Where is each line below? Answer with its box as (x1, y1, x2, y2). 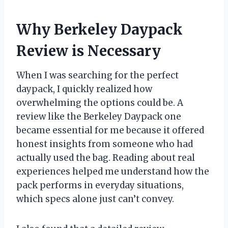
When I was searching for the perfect (16, 70, 179, 81)
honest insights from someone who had (16, 138, 193, 150)
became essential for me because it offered (16, 125, 204, 136)
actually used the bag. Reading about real (16, 152, 195, 164)
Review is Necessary (16, 42, 161, 61)
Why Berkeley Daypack (16, 20, 183, 39)
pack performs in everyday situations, (16, 180, 184, 191)
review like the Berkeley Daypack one (16, 111, 181, 123)
